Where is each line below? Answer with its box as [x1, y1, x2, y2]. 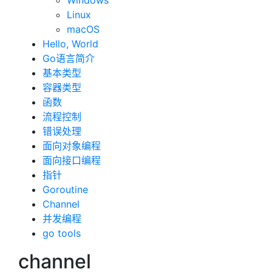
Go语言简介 [42, 52, 95, 64]
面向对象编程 [42, 140, 101, 152]
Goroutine [42, 183, 88, 195]
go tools [42, 227, 81, 239]
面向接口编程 [42, 154, 101, 166]
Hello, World [42, 38, 98, 50]
